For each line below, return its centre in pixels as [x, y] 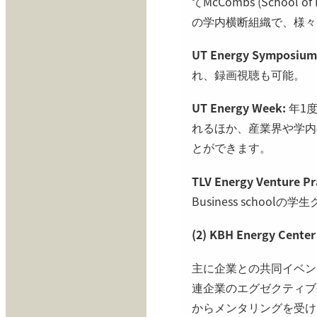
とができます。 [232, 148]
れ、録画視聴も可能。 [249, 75]
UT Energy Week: [241, 108]
